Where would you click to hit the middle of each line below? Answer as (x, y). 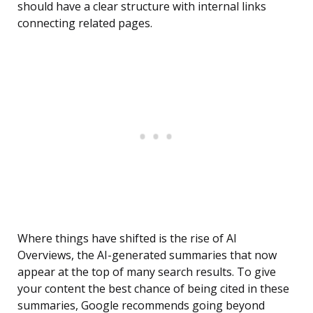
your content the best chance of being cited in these (153, 289)
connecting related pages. (85, 23)
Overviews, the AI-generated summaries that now (147, 255)
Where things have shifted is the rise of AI (127, 239)
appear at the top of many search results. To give (147, 272)
